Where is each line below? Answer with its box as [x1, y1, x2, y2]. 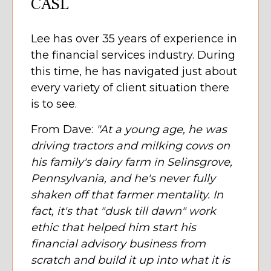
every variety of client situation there [31, 81, 229, 95]
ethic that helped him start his [31, 221, 196, 235]
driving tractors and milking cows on [31, 139, 230, 153]
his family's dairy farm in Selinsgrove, [31, 155, 232, 169]
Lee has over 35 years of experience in [31, 32, 237, 46]
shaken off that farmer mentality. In [31, 188, 223, 202]
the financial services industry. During [31, 48, 235, 62]
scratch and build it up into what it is [31, 253, 230, 267]
